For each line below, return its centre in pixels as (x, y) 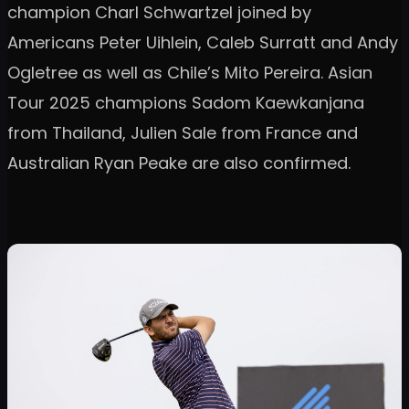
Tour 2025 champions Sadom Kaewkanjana (186, 102)
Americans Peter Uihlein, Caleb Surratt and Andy (203, 42)
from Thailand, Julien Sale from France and (183, 132)
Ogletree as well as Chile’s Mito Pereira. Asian (190, 72)
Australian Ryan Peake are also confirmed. (179, 163)
